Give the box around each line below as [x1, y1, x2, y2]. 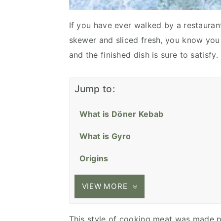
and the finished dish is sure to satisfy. [69, 50, 218, 60]
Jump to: [74, 83, 115, 95]
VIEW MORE [81, 181, 128, 191]
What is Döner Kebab [79, 109, 164, 119]
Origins [79, 153, 109, 163]
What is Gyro [79, 131, 131, 141]
